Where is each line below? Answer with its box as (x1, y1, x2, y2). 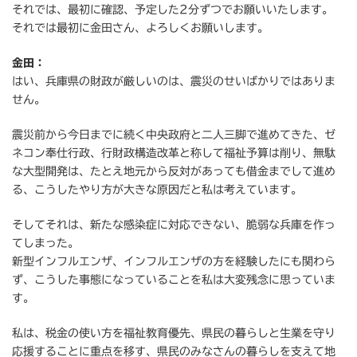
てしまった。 (12, 237, 79, 249)
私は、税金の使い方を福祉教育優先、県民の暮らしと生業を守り (12, 328, 335, 339)
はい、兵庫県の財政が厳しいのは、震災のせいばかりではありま (12, 76, 335, 88)
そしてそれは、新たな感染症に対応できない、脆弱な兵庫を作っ (12, 219, 335, 231)
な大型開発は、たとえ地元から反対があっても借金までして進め (12, 166, 335, 178)
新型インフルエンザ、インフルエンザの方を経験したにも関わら (12, 256, 335, 268)
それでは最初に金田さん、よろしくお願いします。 (12, 22, 269, 34)
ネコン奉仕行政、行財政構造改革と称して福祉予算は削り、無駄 (12, 147, 335, 159)
